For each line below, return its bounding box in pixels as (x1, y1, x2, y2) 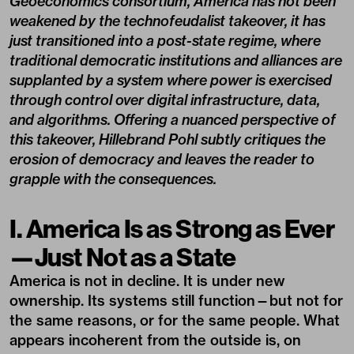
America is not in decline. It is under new (9, 272, 284, 290)
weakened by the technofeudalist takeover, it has (9, 12, 326, 30)
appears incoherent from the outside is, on (9, 331, 301, 349)
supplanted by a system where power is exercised (9, 71, 332, 89)
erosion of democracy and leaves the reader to (9, 150, 314, 168)
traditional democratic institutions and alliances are (9, 51, 342, 70)
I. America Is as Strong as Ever (9, 213, 335, 244)
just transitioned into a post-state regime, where (9, 32, 321, 50)
